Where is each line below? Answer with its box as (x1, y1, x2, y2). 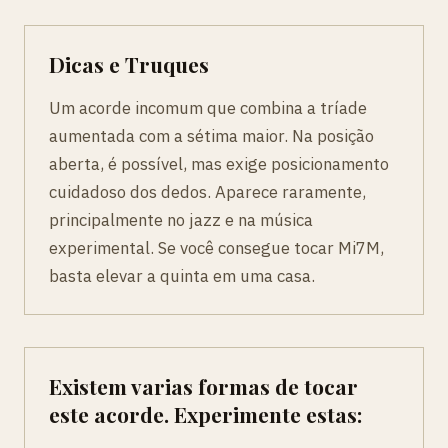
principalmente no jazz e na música (49, 209, 313, 232)
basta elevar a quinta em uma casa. (49, 265, 315, 288)
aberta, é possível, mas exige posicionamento (49, 153, 389, 176)
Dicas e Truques (49, 50, 209, 79)
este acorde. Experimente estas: (49, 400, 362, 429)
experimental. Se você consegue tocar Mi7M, (49, 237, 384, 260)
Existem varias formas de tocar (49, 372, 358, 401)
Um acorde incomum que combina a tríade (49, 97, 367, 120)
